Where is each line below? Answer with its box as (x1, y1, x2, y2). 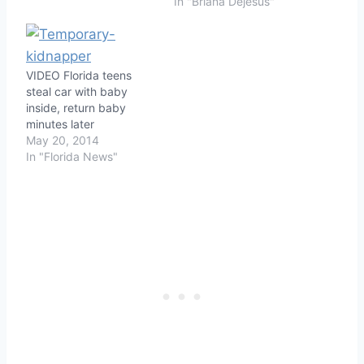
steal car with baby (26, 84, 128, 98)
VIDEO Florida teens (26, 67, 132, 82)
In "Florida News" (26, 149, 118, 163)
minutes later (26, 116, 94, 131)
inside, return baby (26, 100, 126, 115)
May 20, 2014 (26, 132, 99, 147)
